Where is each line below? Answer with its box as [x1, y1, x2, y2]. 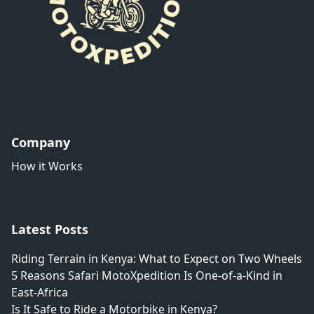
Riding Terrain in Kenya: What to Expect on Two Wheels [11, 250, 302, 266]
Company [11, 133, 70, 151]
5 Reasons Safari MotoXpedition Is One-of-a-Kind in [11, 267, 282, 283]
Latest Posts [11, 220, 88, 238]
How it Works [11, 158, 83, 174]
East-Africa [11, 284, 68, 300]
